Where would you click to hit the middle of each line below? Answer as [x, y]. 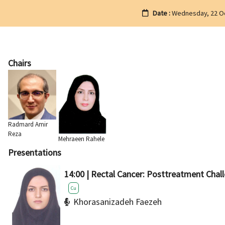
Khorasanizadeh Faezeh [118, 202]
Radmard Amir [28, 125]
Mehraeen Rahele [81, 139]
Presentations [35, 152]
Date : [162, 13]
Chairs [20, 63]
